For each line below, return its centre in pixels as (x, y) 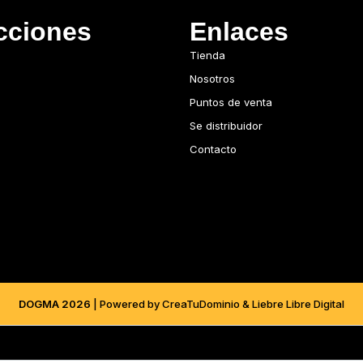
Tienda (207, 55)
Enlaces (239, 32)
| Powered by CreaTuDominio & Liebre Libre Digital (218, 304)
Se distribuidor (226, 126)
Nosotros (212, 79)
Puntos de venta (231, 102)
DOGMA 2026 (55, 304)
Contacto (213, 149)
